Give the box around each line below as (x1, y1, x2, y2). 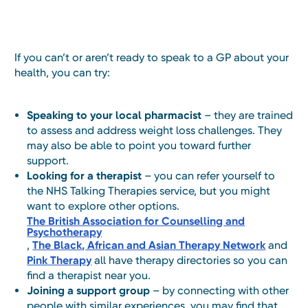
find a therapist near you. (27, 269, 151, 283)
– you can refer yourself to (142, 169, 276, 183)
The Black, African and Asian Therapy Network (32, 239, 266, 252)
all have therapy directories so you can (91, 254, 288, 267)
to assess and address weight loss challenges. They (27, 124, 283, 137)
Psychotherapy (27, 225, 102, 239)
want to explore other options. (27, 199, 180, 213)
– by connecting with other (150, 284, 289, 298)
